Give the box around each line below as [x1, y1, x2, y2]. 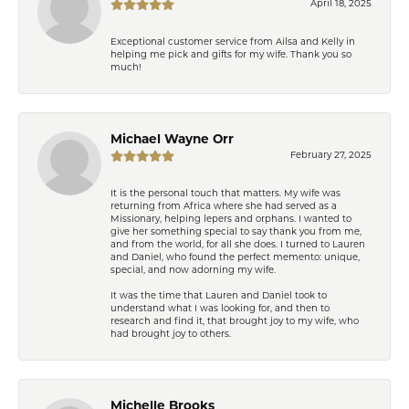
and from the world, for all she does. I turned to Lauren [110, 240, 365, 249]
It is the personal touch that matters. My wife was [110, 189, 341, 198]
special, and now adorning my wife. [110, 266, 276, 275]
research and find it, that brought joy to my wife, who [110, 317, 359, 326]
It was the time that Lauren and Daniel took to [110, 291, 327, 300]
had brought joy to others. [110, 330, 231, 339]
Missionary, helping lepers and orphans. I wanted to [110, 215, 351, 224]
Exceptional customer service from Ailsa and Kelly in [110, 37, 355, 47]
